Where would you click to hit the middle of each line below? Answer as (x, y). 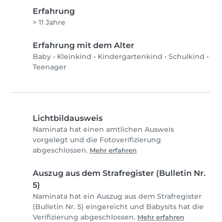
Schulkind (187, 57)
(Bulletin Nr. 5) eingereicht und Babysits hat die (118, 207)
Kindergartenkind (130, 57)
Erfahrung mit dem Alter (83, 46)
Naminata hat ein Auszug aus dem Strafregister (117, 196)
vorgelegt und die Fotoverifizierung (97, 140)
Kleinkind (74, 57)
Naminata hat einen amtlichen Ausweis (103, 130)
